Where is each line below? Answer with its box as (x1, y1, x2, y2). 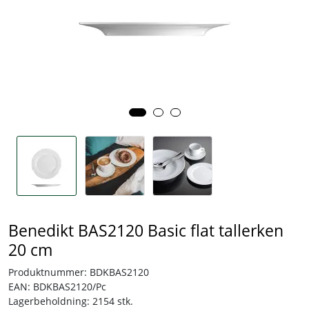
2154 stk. (92, 294, 133, 308)
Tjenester (14, 28, 57, 41)
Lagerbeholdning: (8, 294, 90, 308)
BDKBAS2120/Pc (33, 279, 106, 293)
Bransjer (14, 63, 53, 77)
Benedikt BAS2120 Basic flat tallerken (8, 219, 283, 241)
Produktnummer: (8, 265, 87, 279)
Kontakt (14, 99, 49, 112)
